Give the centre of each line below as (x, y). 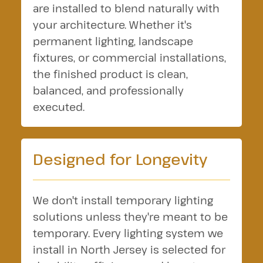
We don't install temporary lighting (123, 200)
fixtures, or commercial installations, (129, 58)
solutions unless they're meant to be (130, 217)
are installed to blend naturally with (126, 8)
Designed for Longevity (120, 159)
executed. (58, 107)
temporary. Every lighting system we (128, 233)
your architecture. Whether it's (112, 25)
